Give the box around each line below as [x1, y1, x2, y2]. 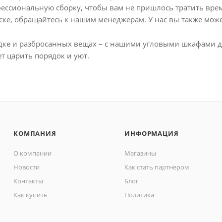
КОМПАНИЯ [13, 129, 56, 138]
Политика [124, 190, 155, 199]
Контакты [13, 176, 44, 185]
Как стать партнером [124, 163, 190, 171]
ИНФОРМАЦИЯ [124, 129, 179, 138]
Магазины [124, 149, 157, 158]
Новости [13, 163, 40, 171]
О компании [13, 149, 52, 158]
